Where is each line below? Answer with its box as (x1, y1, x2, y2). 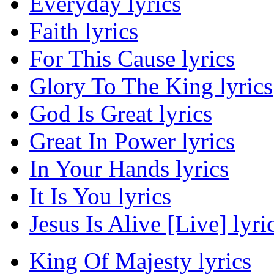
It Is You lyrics (29, 183, 171, 210)
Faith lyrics (29, 18, 138, 45)
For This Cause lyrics (29, 45, 235, 72)
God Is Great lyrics (29, 100, 212, 127)
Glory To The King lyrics (29, 73, 273, 100)
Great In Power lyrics (29, 128, 235, 155)
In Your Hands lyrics (29, 155, 229, 182)
